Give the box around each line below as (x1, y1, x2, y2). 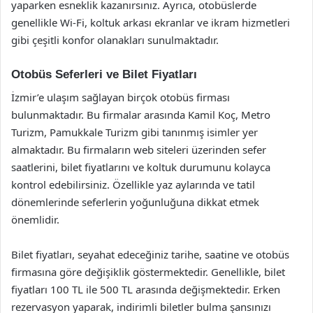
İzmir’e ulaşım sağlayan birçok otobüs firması (11, 89, 230, 104)
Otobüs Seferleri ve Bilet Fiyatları (11, 68, 197, 81)
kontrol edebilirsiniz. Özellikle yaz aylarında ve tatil (11, 177, 255, 191)
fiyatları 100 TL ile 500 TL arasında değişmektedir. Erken (11, 282, 280, 296)
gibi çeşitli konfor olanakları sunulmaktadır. (11, 33, 219, 47)
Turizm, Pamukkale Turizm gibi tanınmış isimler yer (11, 124, 258, 139)
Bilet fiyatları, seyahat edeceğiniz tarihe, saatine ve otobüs (11, 247, 289, 261)
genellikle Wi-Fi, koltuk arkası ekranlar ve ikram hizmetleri (11, 15, 290, 29)
